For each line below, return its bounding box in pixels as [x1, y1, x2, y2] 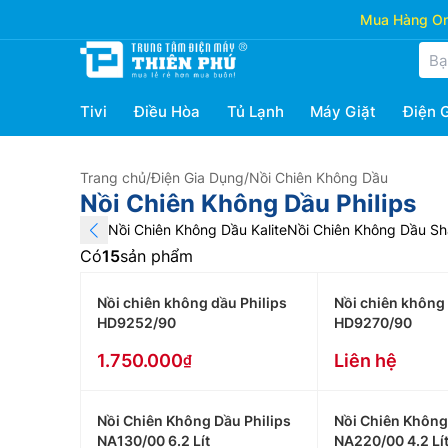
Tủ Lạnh [226, 102, 284, 121]
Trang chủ [80, 169, 146, 186]
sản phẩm [120, 246, 193, 266]
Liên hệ [333, 350, 397, 371]
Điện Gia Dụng [151, 169, 244, 186]
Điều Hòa [133, 102, 200, 121]
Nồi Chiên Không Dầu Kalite [108, 221, 287, 238]
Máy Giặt [310, 102, 377, 121]
